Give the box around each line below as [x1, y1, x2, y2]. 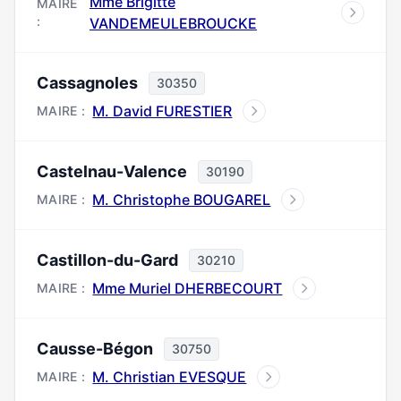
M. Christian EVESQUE [92, 368, 247, 386]
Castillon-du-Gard [37, 251, 178, 269]
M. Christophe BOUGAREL [92, 191, 271, 209]
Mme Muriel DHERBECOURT [92, 279, 283, 297]
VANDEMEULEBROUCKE [90, 14, 258, 32]
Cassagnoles [37, 73, 138, 92]
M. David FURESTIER [92, 102, 233, 120]
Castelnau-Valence [37, 162, 187, 181]
